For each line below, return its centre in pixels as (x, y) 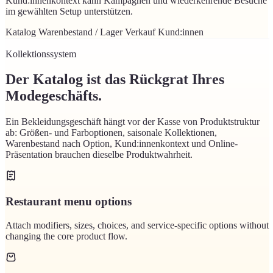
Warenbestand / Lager (80, 32)
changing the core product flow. (66, 236)
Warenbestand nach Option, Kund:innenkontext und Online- (122, 144)
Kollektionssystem (41, 54)
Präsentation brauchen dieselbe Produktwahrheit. (99, 155)
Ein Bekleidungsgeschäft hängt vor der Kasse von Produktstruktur (133, 122)
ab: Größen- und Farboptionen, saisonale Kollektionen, (111, 133)
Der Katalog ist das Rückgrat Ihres (115, 80)
